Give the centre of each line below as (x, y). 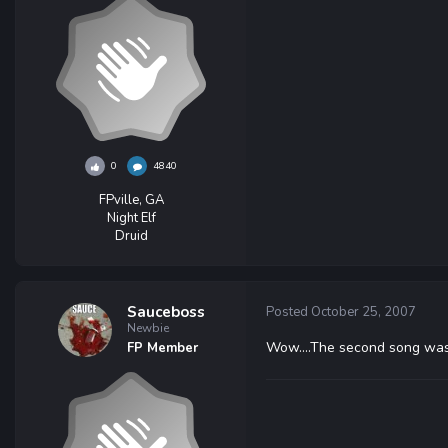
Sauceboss (165, 312)
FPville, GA (131, 200)
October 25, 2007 (363, 312)
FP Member (162, 348)
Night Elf (131, 218)
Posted (288, 312)
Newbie (147, 328)
